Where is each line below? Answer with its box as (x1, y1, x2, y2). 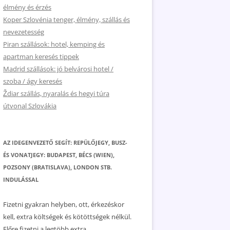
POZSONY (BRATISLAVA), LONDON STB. (3, 163, 112, 171)
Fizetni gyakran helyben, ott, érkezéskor (3, 200, 124, 209)
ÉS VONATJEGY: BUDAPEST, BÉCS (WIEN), (3, 151, 114, 159)
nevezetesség (3, 27, 44, 36)
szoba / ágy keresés (3, 76, 62, 86)
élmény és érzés (3, 3, 51, 12)
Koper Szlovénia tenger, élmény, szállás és (3, 15, 130, 24)
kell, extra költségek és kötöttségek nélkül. (3, 212, 131, 221)
